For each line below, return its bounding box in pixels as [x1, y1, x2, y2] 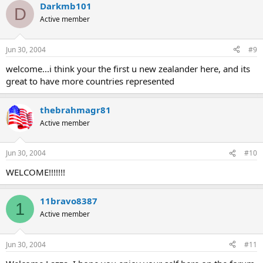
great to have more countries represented [6, 75, 174, 87]
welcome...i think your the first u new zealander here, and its [6, 62, 250, 75]
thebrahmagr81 [40, 103, 111, 116]
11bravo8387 [40, 195, 97, 207]
